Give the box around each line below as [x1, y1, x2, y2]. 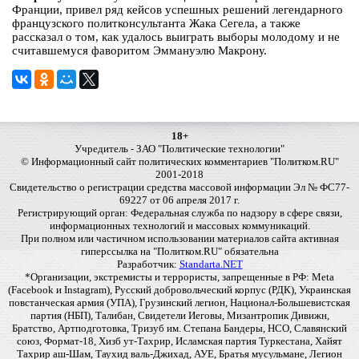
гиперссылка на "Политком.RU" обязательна [80, 245, 279, 258]
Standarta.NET [179, 258, 243, 271]
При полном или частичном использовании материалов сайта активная [20, 232, 339, 245]
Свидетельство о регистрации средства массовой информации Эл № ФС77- [10, 181, 349, 194]
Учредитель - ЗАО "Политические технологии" [75, 143, 284, 155]
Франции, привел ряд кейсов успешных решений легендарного [12, 3, 343, 17]
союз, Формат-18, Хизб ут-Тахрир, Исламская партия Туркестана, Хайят [17, 335, 342, 348]
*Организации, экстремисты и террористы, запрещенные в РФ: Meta [25, 271, 334, 284]
